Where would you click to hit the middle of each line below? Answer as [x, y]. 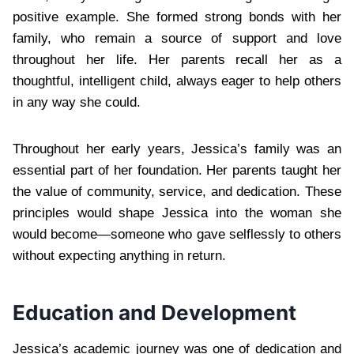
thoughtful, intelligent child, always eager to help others [177, 81]
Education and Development [154, 312]
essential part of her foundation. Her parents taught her [177, 170]
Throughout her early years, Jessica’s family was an [177, 149]
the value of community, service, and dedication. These [177, 191]
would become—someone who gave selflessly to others [177, 234]
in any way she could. [77, 102]
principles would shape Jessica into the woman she [177, 213]
